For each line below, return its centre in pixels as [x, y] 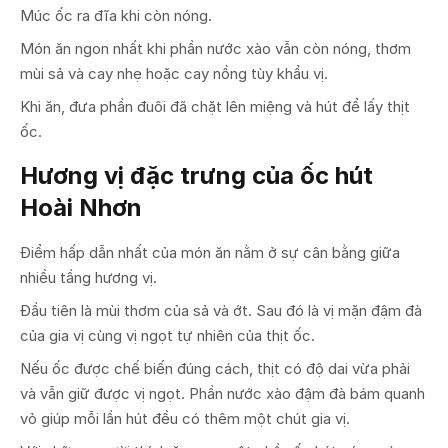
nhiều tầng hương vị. [88, 277]
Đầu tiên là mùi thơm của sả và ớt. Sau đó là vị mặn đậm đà [221, 310]
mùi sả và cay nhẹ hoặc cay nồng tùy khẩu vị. [174, 73]
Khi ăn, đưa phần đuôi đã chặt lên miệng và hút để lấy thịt [215, 106]
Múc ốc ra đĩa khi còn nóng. [116, 15]
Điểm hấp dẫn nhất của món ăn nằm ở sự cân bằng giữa [210, 252]
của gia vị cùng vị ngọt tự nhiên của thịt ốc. [167, 335]
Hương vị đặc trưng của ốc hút [196, 175]
